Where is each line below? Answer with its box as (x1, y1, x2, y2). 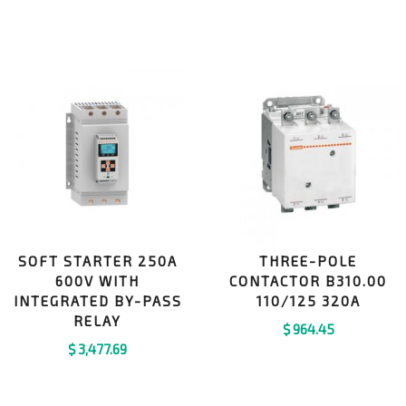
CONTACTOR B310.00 (229, 273, 388, 290)
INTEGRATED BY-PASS (13, 293, 182, 310)
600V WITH (55, 273, 140, 290)
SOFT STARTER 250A (17, 253, 178, 270)
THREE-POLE (259, 253, 358, 270)
